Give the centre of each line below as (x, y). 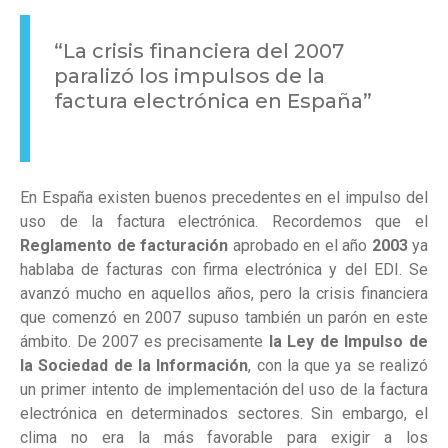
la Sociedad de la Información (134, 366)
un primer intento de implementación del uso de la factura (224, 390)
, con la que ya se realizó (338, 366)
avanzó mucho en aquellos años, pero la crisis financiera (224, 294)
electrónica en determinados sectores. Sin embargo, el (224, 414)
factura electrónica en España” (213, 101)
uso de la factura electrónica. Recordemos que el (224, 222)
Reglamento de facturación (124, 246)
